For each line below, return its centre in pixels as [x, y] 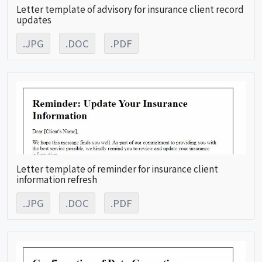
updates [34, 19]
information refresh [57, 179]
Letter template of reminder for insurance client [117, 168]
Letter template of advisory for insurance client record [130, 8]
